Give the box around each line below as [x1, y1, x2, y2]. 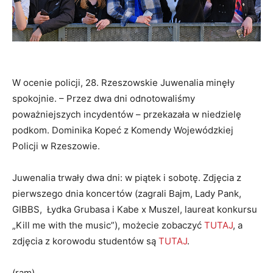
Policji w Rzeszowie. [12, 140, 102, 152]
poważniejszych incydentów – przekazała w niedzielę [12, 108, 241, 121]
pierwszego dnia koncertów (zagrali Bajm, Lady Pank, [12, 188, 241, 200]
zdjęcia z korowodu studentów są [12, 235, 158, 247]
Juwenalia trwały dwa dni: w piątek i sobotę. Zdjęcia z [12, 172, 241, 184]
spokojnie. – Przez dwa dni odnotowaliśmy [12, 93, 195, 105]
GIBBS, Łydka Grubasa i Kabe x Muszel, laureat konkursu [12, 204, 257, 216]
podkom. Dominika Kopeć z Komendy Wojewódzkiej [12, 124, 233, 136]
